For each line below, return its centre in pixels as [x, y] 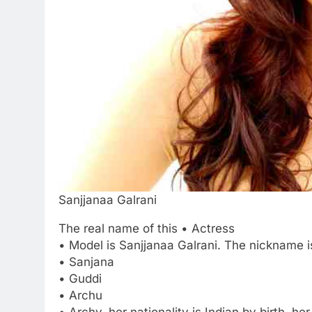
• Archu [80, 295]
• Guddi [80, 278]
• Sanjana [86, 262]
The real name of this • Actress [147, 228]
